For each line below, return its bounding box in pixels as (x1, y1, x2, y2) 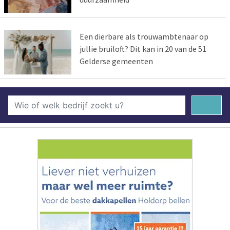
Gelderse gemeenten (79, 55, 153, 66)
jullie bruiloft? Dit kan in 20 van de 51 (79, 43, 206, 54)
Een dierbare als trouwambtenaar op (79, 31, 208, 42)
